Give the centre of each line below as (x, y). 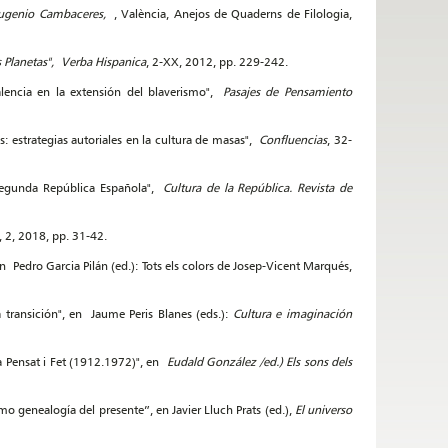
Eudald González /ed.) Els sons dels (259, 361)
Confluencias (293, 139)
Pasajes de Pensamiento (287, 91)
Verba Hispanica (103, 61)
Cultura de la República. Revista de (257, 187)
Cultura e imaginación (292, 313)
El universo (323, 409)
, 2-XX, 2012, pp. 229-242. (217, 61)
